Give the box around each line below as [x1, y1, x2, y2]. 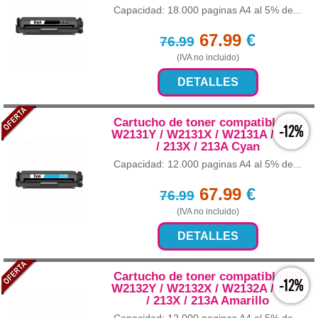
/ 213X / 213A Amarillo [146, 294, 269, 308]
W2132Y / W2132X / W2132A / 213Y [111, 282, 305, 296]
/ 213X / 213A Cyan [155, 140, 260, 154]
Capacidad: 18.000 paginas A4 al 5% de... [114, 4, 302, 16]
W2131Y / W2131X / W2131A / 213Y [111, 128, 305, 142]
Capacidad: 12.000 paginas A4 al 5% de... [114, 158, 302, 170]
